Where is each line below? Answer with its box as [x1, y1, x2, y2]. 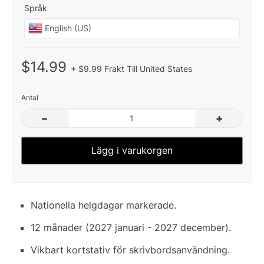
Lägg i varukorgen [91, 144, 173, 156]
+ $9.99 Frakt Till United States [71, 63, 192, 74]
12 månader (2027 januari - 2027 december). [31, 221, 231, 233]
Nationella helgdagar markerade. [31, 199, 176, 211]
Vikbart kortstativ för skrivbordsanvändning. [31, 243, 230, 256]
